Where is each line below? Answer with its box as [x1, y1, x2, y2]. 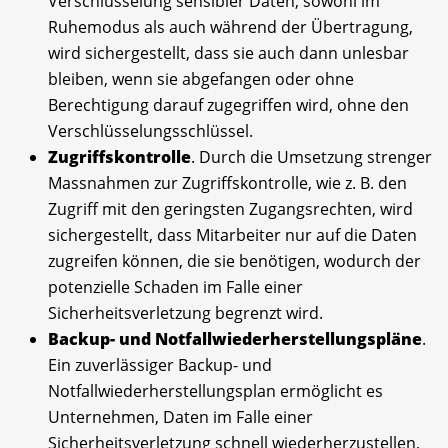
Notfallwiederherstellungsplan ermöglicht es [48, 379, 383, 402]
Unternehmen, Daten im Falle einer [48, 405, 313, 428]
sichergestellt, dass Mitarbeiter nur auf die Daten [48, 223, 417, 246]
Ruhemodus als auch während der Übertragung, [48, 15, 413, 38]
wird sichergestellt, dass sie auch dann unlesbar [48, 41, 409, 64]
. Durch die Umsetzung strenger [191, 145, 432, 168]
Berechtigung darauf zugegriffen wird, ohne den [48, 93, 409, 116]
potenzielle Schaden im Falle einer [48, 275, 303, 298]
